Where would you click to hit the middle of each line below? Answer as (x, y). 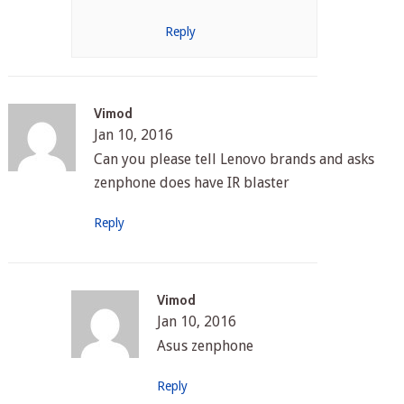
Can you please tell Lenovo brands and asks (234, 160)
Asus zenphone (206, 346)
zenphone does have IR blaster (191, 183)
